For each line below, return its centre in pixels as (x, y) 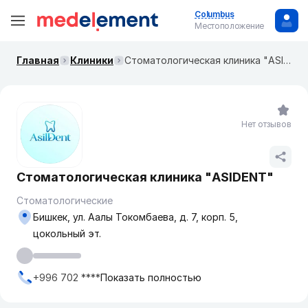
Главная (38, 60)
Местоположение (229, 26)
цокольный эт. (67, 233)
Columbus (214, 14)
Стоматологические (65, 200)
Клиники (92, 60)
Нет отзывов (266, 124)
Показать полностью (151, 277)
